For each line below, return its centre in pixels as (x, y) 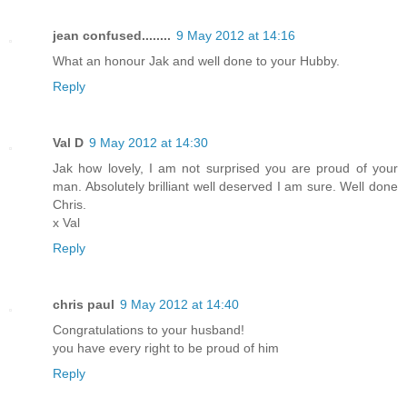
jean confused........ (112, 36)
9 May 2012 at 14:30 (149, 143)
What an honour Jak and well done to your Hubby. (196, 61)
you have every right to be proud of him (166, 348)
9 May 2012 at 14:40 (179, 305)
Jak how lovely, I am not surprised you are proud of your (225, 169)
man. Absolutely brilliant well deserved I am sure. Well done (225, 187)
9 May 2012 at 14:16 (236, 36)
